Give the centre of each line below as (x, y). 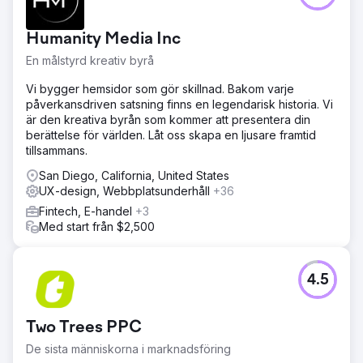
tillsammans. (57, 150)
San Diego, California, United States (134, 175)
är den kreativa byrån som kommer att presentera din (168, 119)
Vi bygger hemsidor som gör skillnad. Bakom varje (160, 88)
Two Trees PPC (84, 328)
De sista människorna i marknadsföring (128, 348)
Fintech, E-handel (87, 211)
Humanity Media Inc (103, 39)
